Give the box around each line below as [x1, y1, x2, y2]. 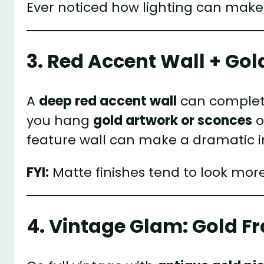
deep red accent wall [39, 91, 177, 110]
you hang [27, 111, 94, 130]
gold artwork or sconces [93, 111, 253, 130]
